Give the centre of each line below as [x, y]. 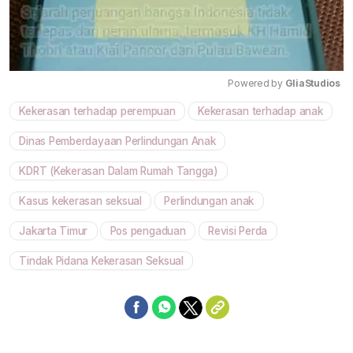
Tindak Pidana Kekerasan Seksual [101, 261]
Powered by [256, 83]
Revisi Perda [238, 231]
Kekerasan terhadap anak [260, 111]
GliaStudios [312, 83]
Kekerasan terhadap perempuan [97, 111]
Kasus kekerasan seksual [80, 201]
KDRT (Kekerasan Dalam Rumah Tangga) [119, 171]
